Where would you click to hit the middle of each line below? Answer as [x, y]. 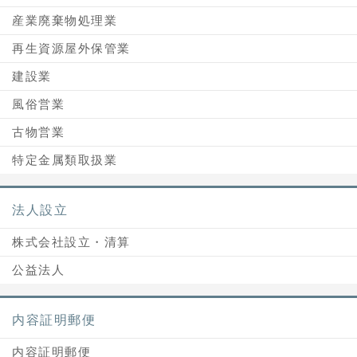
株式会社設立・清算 [71, 242]
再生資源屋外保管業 [71, 48]
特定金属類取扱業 [65, 160]
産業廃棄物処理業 [65, 20]
